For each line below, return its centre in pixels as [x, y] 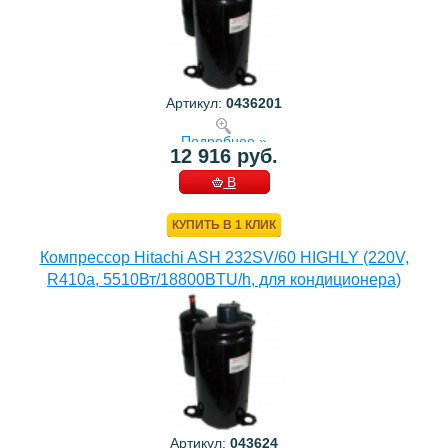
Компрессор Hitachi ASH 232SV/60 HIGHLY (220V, [224, 257]
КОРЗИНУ [224, 206]
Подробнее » [224, 141]
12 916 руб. [224, 156]
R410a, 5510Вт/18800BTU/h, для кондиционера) [224, 279]
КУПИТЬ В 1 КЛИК [224, 225]
